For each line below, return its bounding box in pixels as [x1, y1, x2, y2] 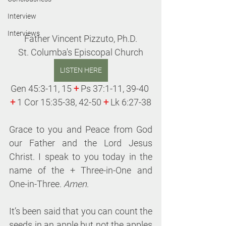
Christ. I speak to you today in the [9, 151, 152, 162]
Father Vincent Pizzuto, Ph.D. [24, 33, 137, 44]
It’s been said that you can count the [9, 206, 152, 217]
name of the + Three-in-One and [9, 165, 152, 176]
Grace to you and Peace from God [9, 124, 152, 135]
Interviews [8, 29, 40, 37]
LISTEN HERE [60, 66, 102, 75]
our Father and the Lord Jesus [9, 138, 152, 149]
